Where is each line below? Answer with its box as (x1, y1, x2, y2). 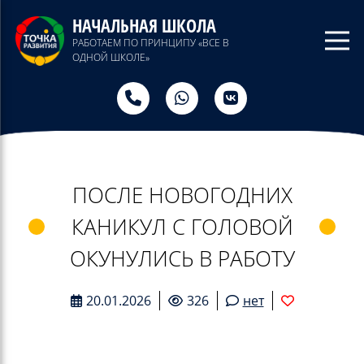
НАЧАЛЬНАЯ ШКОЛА (71, 14, 216, 38)
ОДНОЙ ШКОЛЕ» (71, 50, 149, 64)
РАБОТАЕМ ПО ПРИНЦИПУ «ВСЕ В (71, 36, 229, 50)
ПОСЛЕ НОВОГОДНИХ (71, 180, 292, 209)
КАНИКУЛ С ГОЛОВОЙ (71, 212, 293, 240)
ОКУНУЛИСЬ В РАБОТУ (69, 244, 295, 272)
